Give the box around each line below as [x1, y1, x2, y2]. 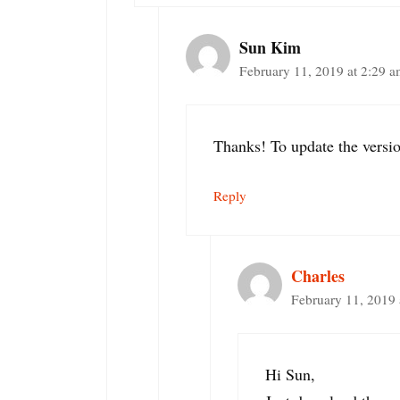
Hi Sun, [265, 362, 315, 385]
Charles [291, 263, 345, 287]
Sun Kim [239, 35, 301, 59]
